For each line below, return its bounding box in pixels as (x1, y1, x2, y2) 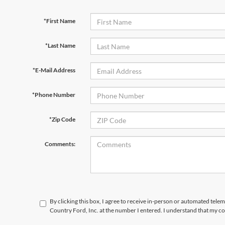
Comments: (44, 140, 75, 148)
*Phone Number (32, 91, 75, 98)
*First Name (43, 17, 75, 25)
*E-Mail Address (32, 66, 75, 74)
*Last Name (45, 42, 75, 49)
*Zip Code (49, 116, 75, 123)
